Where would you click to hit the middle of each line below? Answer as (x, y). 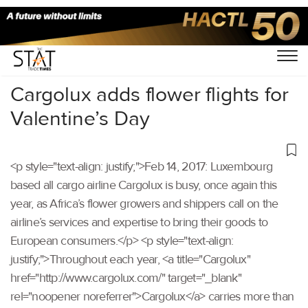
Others (67, 46)
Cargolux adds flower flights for (150, 94)
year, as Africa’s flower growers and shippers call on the (144, 203)
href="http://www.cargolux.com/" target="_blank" (126, 278)
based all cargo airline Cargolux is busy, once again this (144, 185)
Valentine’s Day (80, 118)
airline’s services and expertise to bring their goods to (139, 222)
